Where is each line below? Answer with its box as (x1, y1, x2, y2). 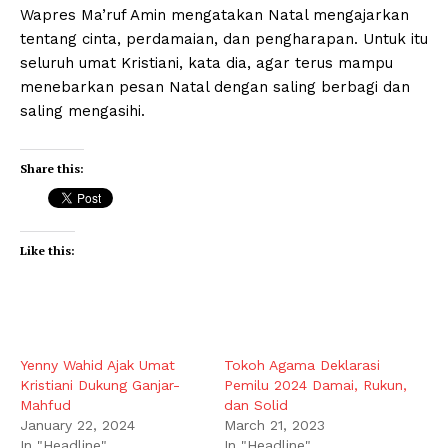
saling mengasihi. (20, 101, 145, 120)
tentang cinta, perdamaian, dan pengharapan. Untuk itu (20, 29, 428, 48)
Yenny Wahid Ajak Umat (20, 356, 175, 373)
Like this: (20, 242, 75, 258)
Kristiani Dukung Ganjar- (20, 376, 180, 393)
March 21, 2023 (224, 416, 325, 433)
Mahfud (20, 396, 71, 413)
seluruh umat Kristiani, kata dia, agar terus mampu (20, 53, 393, 72)
